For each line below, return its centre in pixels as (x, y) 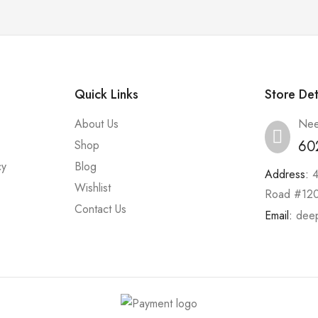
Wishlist (92, 188)
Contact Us (100, 209)
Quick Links (106, 95)
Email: (279, 216)
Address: (287, 175)
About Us (96, 124)
